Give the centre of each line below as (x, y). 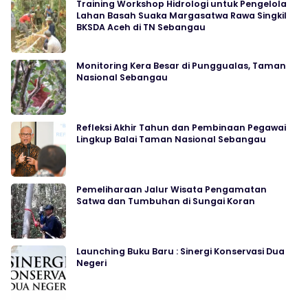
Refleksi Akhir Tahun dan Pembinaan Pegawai (181, 128)
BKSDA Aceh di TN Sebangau (141, 27)
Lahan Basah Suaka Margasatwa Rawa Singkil (181, 15)
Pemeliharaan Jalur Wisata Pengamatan (172, 189)
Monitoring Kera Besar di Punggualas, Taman (181, 66)
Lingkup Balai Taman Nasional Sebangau (171, 139)
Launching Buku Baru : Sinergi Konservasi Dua (180, 251)
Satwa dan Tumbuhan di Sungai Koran (166, 201)
